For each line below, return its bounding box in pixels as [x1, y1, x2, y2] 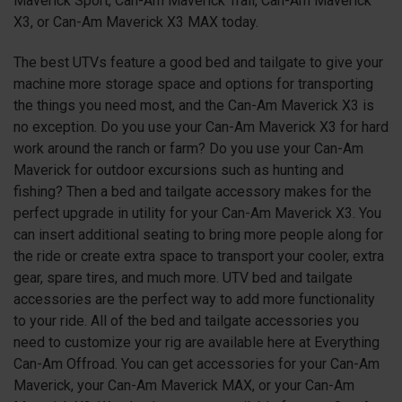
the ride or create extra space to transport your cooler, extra [13, 247, 384, 265]
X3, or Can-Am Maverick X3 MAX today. [13, 13, 258, 31]
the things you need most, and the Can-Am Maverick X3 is [13, 96, 374, 114]
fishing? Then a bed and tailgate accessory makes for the [13, 182, 371, 200]
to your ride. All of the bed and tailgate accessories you [13, 311, 359, 329]
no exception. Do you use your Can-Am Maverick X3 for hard [13, 118, 389, 135]
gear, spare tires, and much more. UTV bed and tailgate [13, 268, 353, 286]
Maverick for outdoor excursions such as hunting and [13, 161, 344, 179]
